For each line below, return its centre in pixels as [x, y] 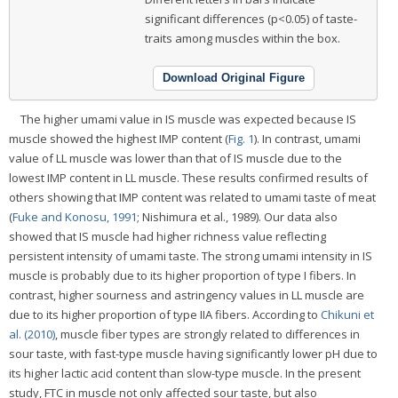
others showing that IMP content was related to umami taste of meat [192, 197]
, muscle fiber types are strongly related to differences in [207, 334]
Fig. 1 [241, 138]
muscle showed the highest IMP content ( [119, 138]
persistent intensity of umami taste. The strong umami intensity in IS [191, 255]
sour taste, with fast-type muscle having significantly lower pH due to [193, 353]
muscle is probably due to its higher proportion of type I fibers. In [183, 275]
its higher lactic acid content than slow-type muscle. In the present [185, 373]
